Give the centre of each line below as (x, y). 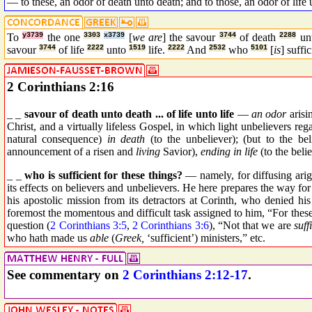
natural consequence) (57, 139)
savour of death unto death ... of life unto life (129, 114)
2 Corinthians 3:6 (171, 225)
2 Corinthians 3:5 (88, 225)
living (148, 151)
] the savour (190, 37)
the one (65, 37)
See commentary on (65, 275)
